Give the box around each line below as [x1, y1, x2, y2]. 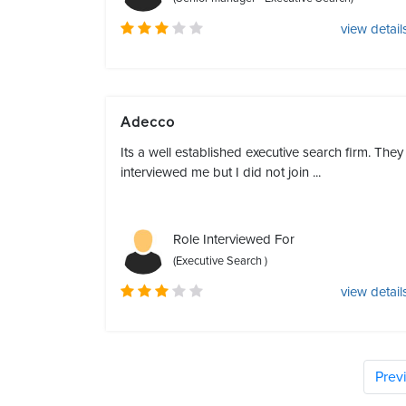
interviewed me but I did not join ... [121, 164, 321, 180]
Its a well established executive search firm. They [121, 144, 403, 160]
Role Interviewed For [173, 231, 295, 247]
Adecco [121, 113, 184, 131]
